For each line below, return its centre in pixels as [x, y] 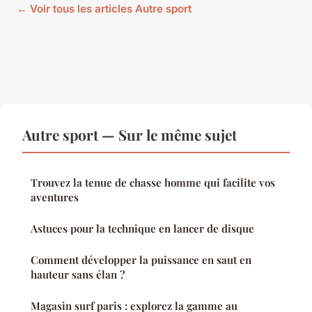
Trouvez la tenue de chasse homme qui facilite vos [153, 182]
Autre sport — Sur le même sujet [130, 134]
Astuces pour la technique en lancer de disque [142, 228]
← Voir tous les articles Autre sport [104, 8]
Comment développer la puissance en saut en [141, 259]
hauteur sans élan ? [78, 274]
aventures [55, 197]
